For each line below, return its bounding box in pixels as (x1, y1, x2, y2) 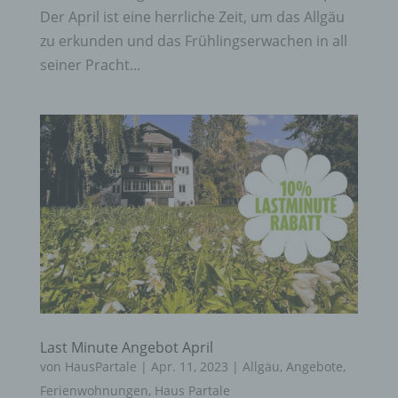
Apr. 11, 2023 (150, 358, 228, 376)
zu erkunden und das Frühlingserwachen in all (39, 31, 347, 52)
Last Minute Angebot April (39, 338, 213, 358)
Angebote (285, 358, 343, 376)
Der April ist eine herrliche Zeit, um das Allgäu (39, 7, 345, 28)
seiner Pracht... (39, 55, 140, 76)
